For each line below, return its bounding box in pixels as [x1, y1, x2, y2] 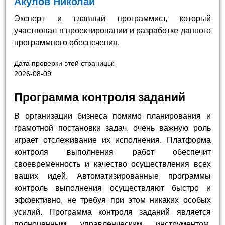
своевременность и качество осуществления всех [14, 160, 211, 169]
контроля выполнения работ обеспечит [14, 148, 211, 157]
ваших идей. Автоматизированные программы [14, 172, 211, 181]
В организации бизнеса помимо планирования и [14, 111, 211, 121]
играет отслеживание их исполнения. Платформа [14, 136, 211, 145]
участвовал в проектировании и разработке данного [14, 26, 211, 35]
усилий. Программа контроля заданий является [14, 208, 211, 217]
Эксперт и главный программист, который [14, 14, 211, 23]
